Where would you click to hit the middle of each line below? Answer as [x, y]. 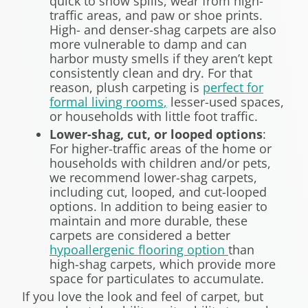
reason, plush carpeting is [126, 88]
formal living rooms [107, 102]
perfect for [233, 88]
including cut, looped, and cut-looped [158, 192]
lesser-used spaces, [225, 102]
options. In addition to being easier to [158, 207]
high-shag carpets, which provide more [163, 264]
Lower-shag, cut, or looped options [156, 134]
